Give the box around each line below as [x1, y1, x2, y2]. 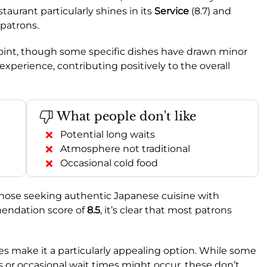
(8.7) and [189, 5, 231, 17]
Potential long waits [60, 128, 155, 140]
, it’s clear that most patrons [100, 204, 232, 216]
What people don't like [54, 108, 196, 123]
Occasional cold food [60, 157, 158, 169]
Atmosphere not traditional [60, 142, 190, 154]
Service [154, 5, 189, 17]
